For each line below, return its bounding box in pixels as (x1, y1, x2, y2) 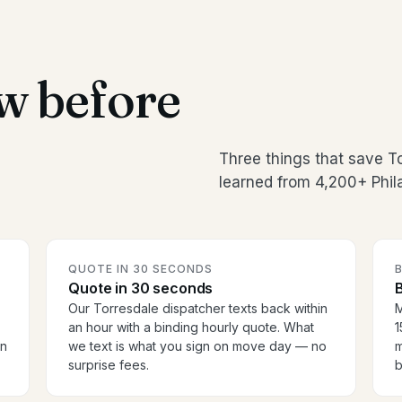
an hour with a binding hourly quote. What (68, 319, 315, 336)
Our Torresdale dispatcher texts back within (68, 301, 328, 317)
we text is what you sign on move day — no (68, 338, 328, 354)
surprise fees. (68, 357, 150, 373)
